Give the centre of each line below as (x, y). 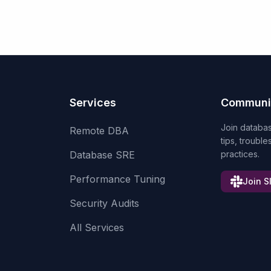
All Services (97, 227)
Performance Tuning (118, 179)
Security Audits (105, 203)
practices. (240, 154)
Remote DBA (100, 131)
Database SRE (103, 155)
